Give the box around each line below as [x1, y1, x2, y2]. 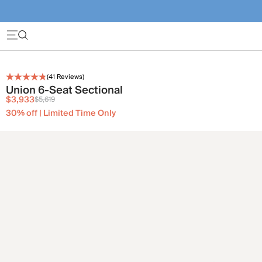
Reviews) [55, 71, 84, 82]
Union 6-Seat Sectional [6, 81, 123, 99]
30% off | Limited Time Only [6, 106, 116, 120]
